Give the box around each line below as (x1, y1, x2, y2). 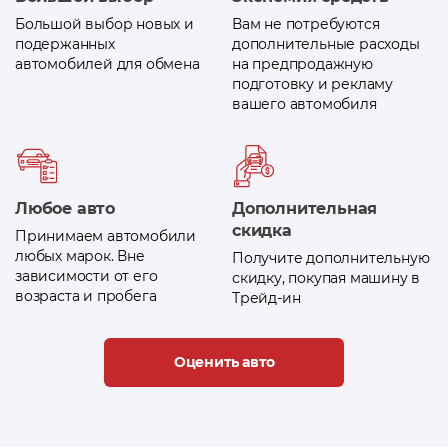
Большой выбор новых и (15, 15, 194, 34)
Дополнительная (232, 199, 378, 219)
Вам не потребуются (232, 15, 380, 34)
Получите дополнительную (232, 249, 430, 268)
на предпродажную (232, 55, 373, 74)
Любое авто (15, 199, 115, 219)
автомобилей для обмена (15, 55, 200, 74)
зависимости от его (15, 267, 158, 286)
